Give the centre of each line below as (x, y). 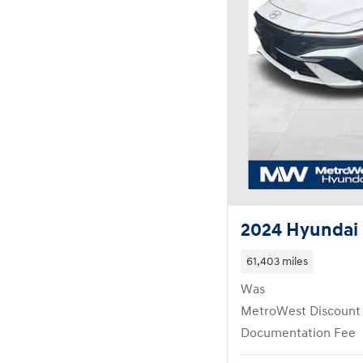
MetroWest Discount (301, 311)
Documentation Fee (298, 333)
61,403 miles (277, 261)
